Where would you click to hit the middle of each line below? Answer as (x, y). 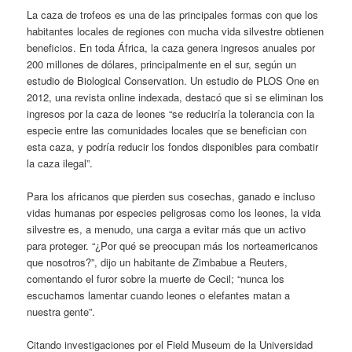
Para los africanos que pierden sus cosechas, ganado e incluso (171, 196)
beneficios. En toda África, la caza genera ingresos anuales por (171, 47)
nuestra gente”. (61, 311)
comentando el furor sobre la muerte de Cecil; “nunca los (156, 278)
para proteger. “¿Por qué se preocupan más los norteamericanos (173, 245)
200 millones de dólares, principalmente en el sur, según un (162, 64)
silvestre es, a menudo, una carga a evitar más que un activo (167, 229)
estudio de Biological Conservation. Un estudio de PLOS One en (173, 80)
